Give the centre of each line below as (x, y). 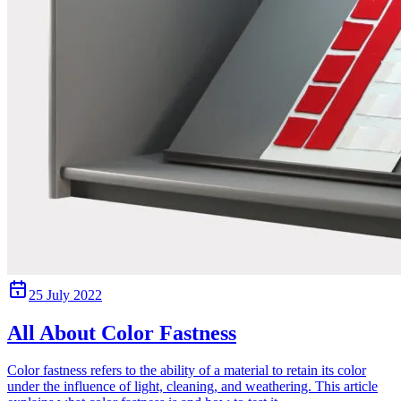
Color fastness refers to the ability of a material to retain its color (187, 371)
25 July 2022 (65, 294)
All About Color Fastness (122, 333)
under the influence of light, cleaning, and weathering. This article (192, 387)
